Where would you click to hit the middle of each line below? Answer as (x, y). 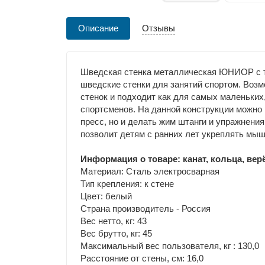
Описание (98, 28)
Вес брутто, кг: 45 (116, 233)
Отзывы (159, 28)
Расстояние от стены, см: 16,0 (142, 258)
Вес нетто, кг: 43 (113, 221)
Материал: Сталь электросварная (151, 171)
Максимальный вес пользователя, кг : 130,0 (169, 245)
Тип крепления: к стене (127, 183)
